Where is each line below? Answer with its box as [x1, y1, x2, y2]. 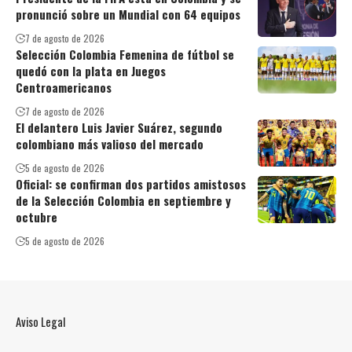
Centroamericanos [16, 78, 112, 96]
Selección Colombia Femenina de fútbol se [16, 45, 234, 63]
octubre [16, 207, 57, 225]
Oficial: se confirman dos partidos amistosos [16, 174, 246, 192]
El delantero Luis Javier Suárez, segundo [16, 118, 222, 136]
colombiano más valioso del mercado [16, 134, 203, 152]
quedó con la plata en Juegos [16, 61, 166, 79]
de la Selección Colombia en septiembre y [16, 191, 231, 209]
